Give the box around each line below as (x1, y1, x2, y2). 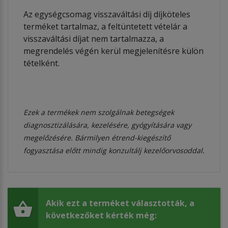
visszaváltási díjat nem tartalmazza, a (23, 33, 164, 44)
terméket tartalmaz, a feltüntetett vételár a (23, 20, 187, 32)
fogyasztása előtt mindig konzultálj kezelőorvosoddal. (23, 145, 205, 155)
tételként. (23, 57, 60, 69)
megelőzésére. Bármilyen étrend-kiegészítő (23, 132, 170, 142)
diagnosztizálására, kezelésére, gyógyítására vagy (23, 120, 191, 130)
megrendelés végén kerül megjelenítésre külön (23, 45, 204, 56)
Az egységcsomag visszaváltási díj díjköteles (23, 8, 190, 20)
